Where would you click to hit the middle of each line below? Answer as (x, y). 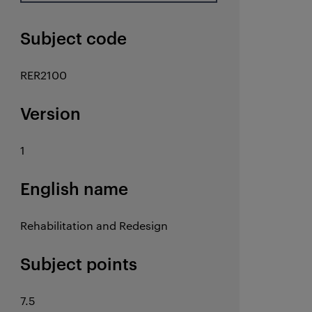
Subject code (74, 38)
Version (51, 113)
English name (75, 188)
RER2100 (44, 75)
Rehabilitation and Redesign (94, 225)
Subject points (79, 263)
